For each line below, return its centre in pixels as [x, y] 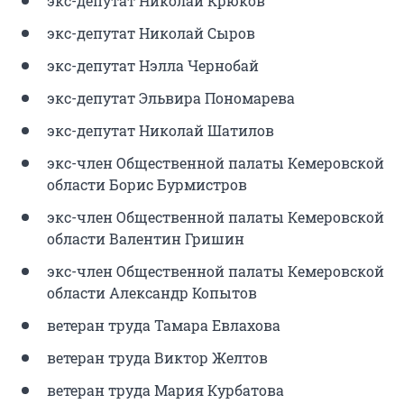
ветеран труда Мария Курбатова [165, 390]
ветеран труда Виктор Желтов [157, 358]
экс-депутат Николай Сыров [151, 33]
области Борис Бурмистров [147, 185]
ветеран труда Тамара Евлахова [164, 326]
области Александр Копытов [152, 293]
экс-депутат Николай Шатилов [161, 131]
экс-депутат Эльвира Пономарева [171, 98]
